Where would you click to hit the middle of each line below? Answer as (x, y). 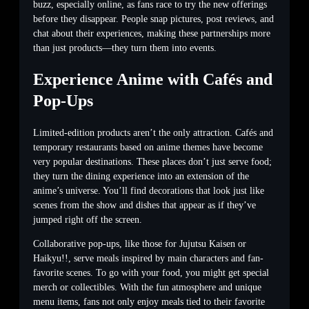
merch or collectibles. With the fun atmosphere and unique (147, 287)
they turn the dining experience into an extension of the (141, 176)
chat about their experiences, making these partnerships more (152, 33)
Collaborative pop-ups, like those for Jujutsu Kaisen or (140, 243)
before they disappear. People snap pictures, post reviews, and (153, 19)
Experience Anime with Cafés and (153, 79)
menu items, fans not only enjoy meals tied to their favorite (149, 301)
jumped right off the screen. (88, 219)
